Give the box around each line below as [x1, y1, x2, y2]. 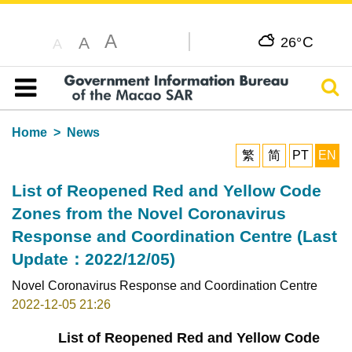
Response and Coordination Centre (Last [11, 226, 337, 245]
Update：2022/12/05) [11, 249, 175, 268]
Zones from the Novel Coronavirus [11, 203, 286, 222]
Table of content [22, 99, 111, 113]
